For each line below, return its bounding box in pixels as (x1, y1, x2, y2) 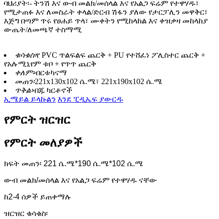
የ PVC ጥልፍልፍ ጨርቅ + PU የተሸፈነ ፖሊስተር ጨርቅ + (36, 51, 205, 60)
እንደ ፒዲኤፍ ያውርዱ (58, 95, 123, 104)
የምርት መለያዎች (4, 136, 83, 149)
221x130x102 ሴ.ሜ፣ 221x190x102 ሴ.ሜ (35, 77, 162, 86)
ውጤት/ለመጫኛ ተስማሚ (4, 25, 82, 34)
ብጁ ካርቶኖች (33, 86, 72, 95)
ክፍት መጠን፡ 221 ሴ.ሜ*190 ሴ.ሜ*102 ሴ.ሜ (4, 159, 143, 168)
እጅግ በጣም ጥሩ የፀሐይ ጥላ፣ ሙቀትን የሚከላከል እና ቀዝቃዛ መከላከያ (4, 17, 208, 25)
